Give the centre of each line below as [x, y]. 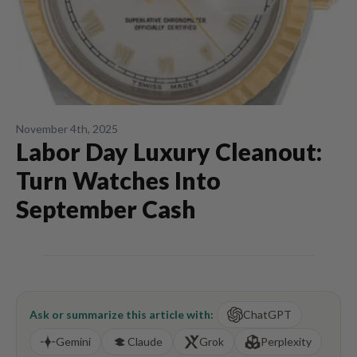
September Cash [106, 209]
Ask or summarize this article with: [122, 314]
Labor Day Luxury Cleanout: [169, 151]
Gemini [73, 341]
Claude [145, 341]
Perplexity [286, 341]
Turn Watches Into [118, 180]
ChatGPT [267, 314]
